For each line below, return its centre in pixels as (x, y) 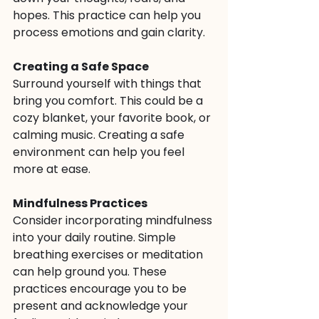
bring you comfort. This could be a (109, 101)
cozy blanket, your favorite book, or (113, 118)
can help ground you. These (91, 272)
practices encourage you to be (101, 289)
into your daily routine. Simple (96, 237)
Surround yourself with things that (109, 84)
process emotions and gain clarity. (109, 32)
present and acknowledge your (102, 306)
